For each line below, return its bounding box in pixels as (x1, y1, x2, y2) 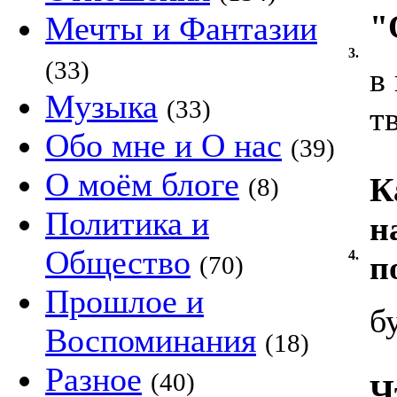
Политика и (45, 205, 209, 242)
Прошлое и (45, 283, 204, 320)
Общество (45, 244, 191, 281)
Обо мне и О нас (45, 127, 282, 164)
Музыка (45, 88, 158, 125)
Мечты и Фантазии (45, 10, 317, 47)
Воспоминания (45, 322, 256, 359)
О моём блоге (45, 166, 239, 203)
